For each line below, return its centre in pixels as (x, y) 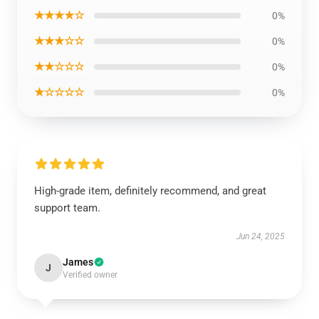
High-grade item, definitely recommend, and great (150, 191)
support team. (67, 208)
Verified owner (90, 275)
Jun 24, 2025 (261, 236)
